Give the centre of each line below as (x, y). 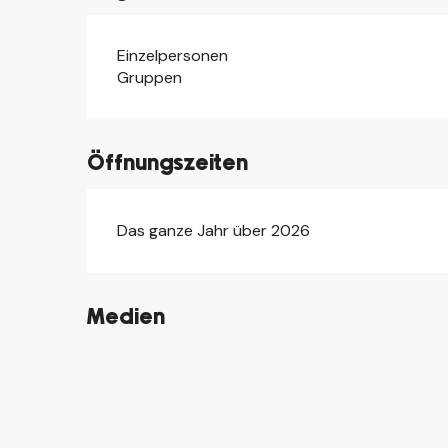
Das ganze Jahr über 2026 (214, 230)
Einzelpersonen (173, 55)
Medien (126, 317)
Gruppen (150, 77)
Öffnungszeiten (168, 163)
